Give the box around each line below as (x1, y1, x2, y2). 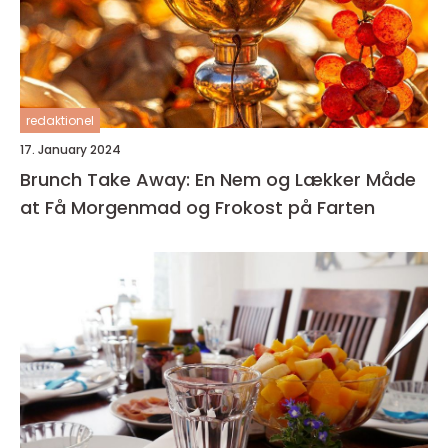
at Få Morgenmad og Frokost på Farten (20, 195, 375, 220)
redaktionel (26, 112, 94, 129)
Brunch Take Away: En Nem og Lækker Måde (20, 167, 416, 192)
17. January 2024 (20, 141, 121, 158)
